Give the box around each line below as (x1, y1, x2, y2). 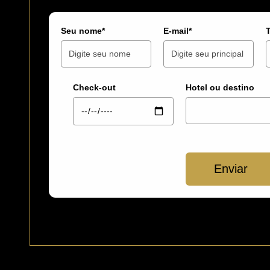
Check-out (73, 83, 116, 93)
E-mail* (163, 26, 192, 36)
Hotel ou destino (186, 83, 255, 93)
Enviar (214, 162, 248, 176)
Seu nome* (61, 26, 105, 36)
